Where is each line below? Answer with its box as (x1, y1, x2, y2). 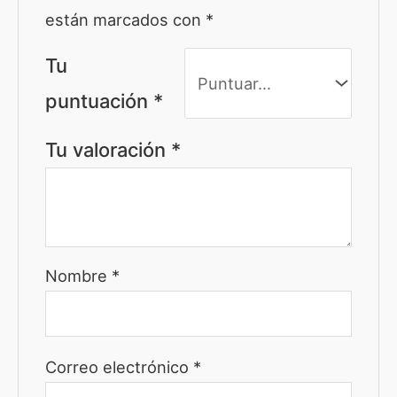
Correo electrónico (45, 356, 194, 377)
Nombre (45, 266, 113, 286)
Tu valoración (45, 138, 172, 162)
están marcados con (45, 10, 206, 30)
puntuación (45, 90, 154, 113)
